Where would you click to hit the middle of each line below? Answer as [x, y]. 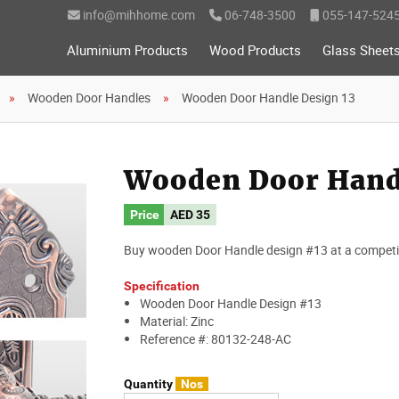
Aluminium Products [127, 50]
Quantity [149, 383]
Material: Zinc [176, 321]
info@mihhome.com [138, 15]
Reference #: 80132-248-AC [215, 338]
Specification [161, 285]
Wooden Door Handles [89, 97]
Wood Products [255, 50]
